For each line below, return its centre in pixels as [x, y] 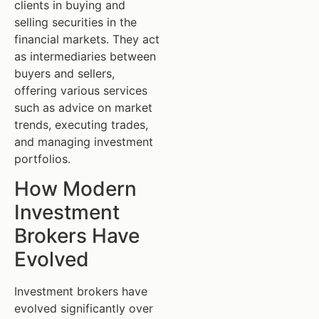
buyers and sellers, [64, 73]
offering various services [81, 90]
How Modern [75, 189]
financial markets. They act [87, 39]
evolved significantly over [84, 309]
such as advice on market [83, 107]
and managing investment [84, 141]
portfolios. [42, 158]
